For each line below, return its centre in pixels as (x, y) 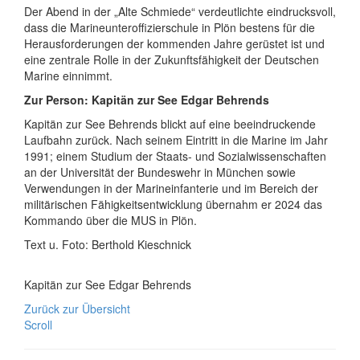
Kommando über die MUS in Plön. (110, 220)
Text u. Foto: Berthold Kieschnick (108, 244)
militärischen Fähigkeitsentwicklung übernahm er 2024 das (173, 204)
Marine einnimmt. (68, 75)
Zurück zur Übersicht (77, 308)
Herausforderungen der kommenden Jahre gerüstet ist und (174, 43)
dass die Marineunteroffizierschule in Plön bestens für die (170, 27)
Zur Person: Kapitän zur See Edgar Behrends (147, 99)
